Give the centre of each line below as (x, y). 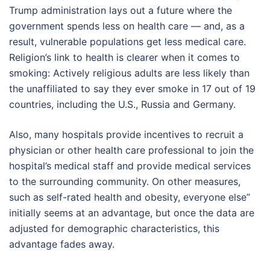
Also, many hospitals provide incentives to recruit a (126, 134)
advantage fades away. (62, 244)
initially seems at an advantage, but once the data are (132, 212)
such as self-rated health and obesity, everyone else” (130, 197)
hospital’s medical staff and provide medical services (130, 165)
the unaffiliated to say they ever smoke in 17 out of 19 (132, 88)
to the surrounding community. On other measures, (125, 181)
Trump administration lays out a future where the (121, 10)
